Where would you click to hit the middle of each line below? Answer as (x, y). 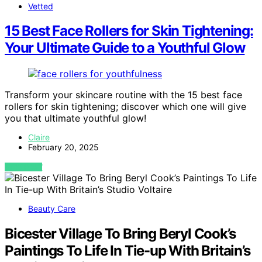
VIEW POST (24, 167)
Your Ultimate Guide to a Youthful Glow (125, 48)
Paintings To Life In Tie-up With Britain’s (127, 251)
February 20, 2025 (63, 147)
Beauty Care (52, 209)
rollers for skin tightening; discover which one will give (125, 107)
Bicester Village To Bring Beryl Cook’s (120, 234)
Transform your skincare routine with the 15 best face (123, 95)
